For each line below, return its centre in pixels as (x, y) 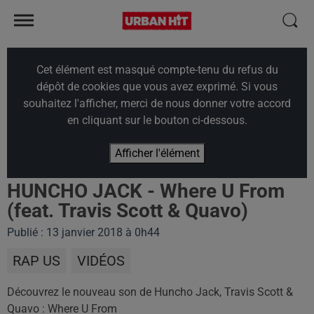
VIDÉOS (101, 261)
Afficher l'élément (157, 153)
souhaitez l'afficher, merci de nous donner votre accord (157, 103)
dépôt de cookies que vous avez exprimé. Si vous (157, 87)
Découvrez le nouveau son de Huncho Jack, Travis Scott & (150, 292)
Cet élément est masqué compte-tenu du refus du (157, 70)
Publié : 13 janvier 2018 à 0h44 (83, 232)
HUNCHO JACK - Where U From (146, 191)
